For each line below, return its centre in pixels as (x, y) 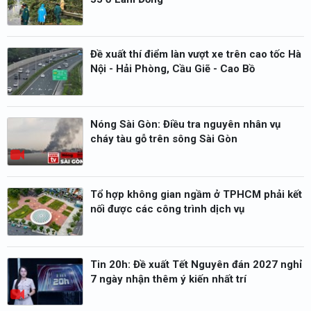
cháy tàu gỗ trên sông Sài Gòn (164, 139)
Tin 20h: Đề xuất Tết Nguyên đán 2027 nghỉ (196, 264)
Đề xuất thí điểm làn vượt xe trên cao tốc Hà (196, 54)
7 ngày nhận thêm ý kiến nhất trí (168, 279)
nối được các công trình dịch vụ (167, 209)
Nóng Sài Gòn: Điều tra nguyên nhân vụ (185, 125)
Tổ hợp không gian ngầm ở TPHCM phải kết (196, 194)
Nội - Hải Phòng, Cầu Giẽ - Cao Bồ (173, 69)
